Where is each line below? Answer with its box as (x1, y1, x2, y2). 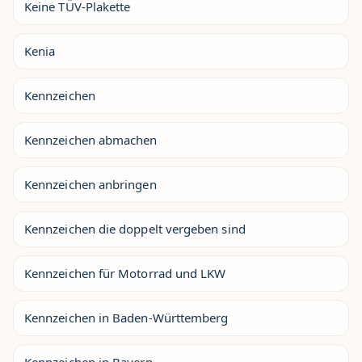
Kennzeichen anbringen (24, 175, 157, 192)
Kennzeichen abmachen (24, 131, 158, 148)
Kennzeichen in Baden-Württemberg (24, 309, 229, 326)
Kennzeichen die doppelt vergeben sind (24, 220, 246, 237)
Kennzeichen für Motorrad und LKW (24, 264, 226, 281)
